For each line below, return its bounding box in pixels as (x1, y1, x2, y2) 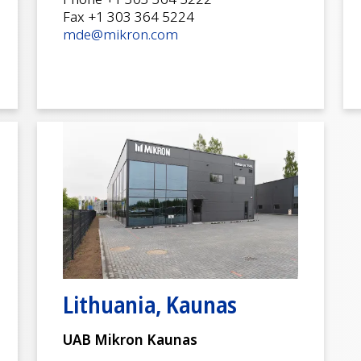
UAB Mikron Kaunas (63, 330, 197, 349)
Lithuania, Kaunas (63, 288, 238, 320)
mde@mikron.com (63, 25, 178, 44)
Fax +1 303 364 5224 (63, 7, 194, 27)
